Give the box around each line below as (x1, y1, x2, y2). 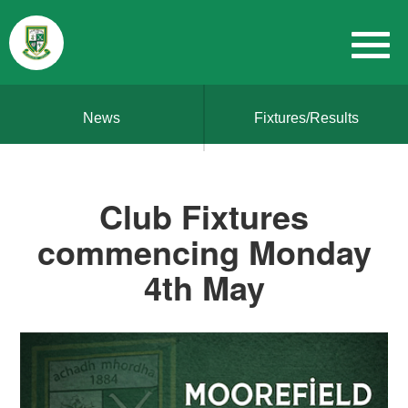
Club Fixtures (99, 192, 309, 240)
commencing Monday (36, 228, 372, 275)
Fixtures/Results (254, 110, 359, 126)
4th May (143, 263, 265, 311)
